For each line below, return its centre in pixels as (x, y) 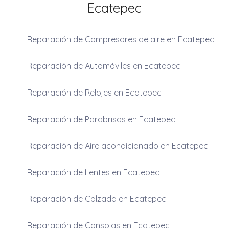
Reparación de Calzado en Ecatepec (96, 199)
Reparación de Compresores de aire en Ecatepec (120, 39)
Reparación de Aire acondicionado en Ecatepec (117, 145)
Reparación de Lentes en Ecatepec (93, 172)
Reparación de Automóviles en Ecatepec (104, 66)
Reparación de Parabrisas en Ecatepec (101, 119)
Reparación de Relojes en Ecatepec (94, 92)
